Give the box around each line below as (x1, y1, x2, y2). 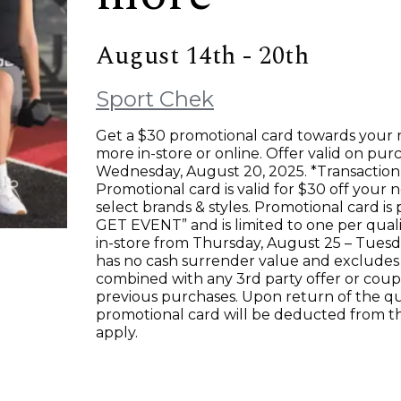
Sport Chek (96, 86, 214, 112)
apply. (96, 324, 138, 341)
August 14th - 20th (96, 37, 309, 75)
